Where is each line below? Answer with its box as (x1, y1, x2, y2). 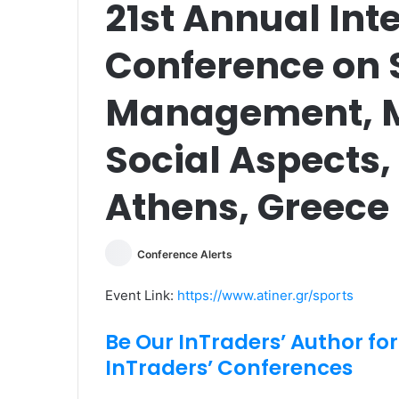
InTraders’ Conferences (105, 354, 353, 383)
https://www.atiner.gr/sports (177, 287, 354, 305)
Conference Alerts (137, 248, 232, 261)
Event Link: (105, 287, 177, 305)
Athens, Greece (105, 182, 389, 232)
